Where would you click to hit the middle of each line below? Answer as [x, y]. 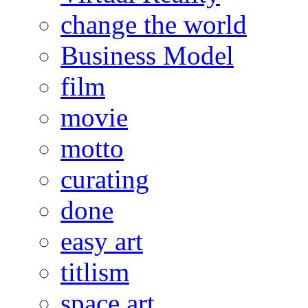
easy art [102, 241]
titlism [95, 272]
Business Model [147, 55]
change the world [154, 24]
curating [105, 179]
